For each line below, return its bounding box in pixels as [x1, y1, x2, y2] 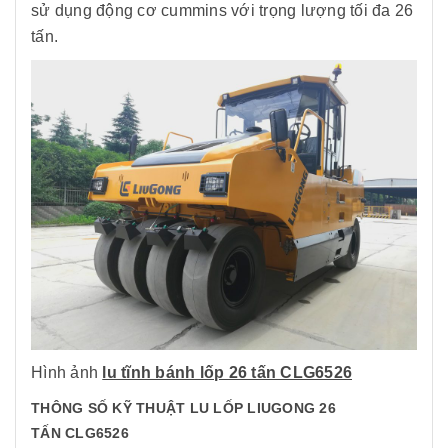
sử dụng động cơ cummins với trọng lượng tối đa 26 [31, 2, 414, 19]
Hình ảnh [31, 363, 103, 381]
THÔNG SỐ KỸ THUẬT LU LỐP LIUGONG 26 [31, 399, 336, 416]
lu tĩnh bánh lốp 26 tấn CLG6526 [102, 363, 352, 381]
